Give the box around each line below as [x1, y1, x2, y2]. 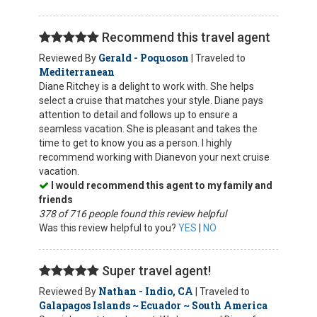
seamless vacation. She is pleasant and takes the [39, 123, 258, 134]
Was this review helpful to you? [39, 222, 178, 234]
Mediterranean [39, 65, 115, 79]
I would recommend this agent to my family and [49, 180, 272, 191]
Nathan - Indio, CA [98, 284, 193, 298]
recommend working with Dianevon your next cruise [39, 151, 270, 163]
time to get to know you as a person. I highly [39, 137, 232, 149]
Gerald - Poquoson [98, 51, 189, 64]
